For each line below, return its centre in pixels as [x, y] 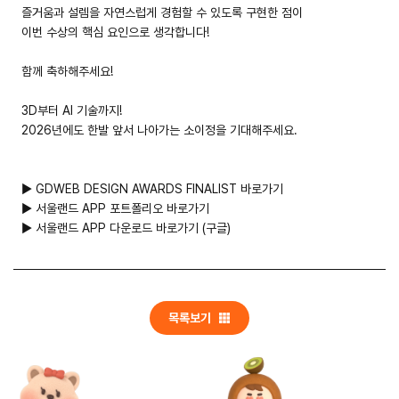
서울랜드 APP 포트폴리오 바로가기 [123, 208]
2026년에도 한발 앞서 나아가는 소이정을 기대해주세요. [160, 130]
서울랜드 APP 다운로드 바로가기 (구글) [132, 228]
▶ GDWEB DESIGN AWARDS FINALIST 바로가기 [153, 188]
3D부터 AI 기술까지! [72, 110]
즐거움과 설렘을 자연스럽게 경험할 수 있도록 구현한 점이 [163, 12]
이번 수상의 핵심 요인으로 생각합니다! [118, 32]
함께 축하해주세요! [68, 71]
